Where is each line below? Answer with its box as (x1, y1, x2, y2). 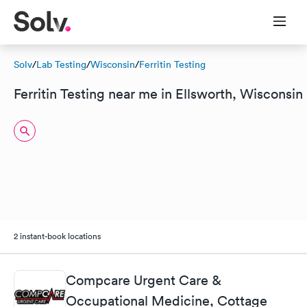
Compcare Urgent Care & (66, 272, 221, 289)
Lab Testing (36, 58, 86, 71)
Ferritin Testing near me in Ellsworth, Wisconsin (14, 86, 303, 102)
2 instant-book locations (14, 230, 101, 242)
